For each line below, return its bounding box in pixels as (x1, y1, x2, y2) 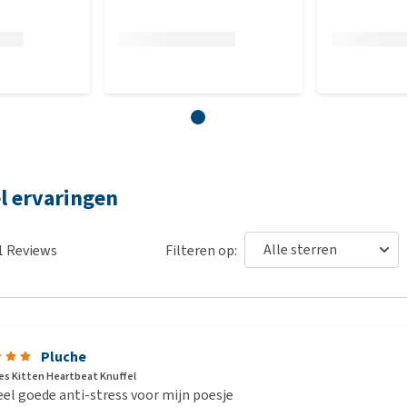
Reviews (4, 240, 57, 260)
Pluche (41, 347, 86, 366)
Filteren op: (165, 240, 238, 260)
